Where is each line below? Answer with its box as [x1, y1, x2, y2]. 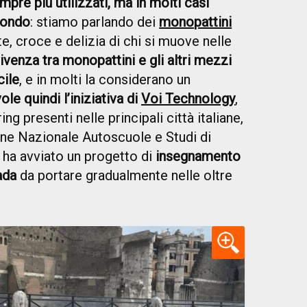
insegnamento [156, 148, 241, 165]
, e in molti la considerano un [19, 71, 191, 88]
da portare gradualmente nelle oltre [16, 167, 232, 184]
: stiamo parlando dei [30, 14, 160, 31]
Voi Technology [141, 90, 235, 108]
